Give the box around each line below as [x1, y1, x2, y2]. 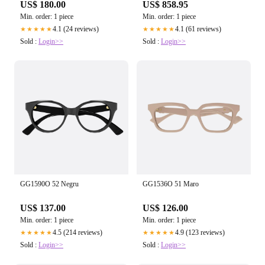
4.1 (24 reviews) [53, 25, 99, 34]
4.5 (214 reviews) [53, 228, 102, 237]
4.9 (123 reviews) [175, 228, 225, 237]
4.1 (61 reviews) [175, 25, 221, 34]
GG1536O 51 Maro [143, 180, 199, 189]
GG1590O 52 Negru [20, 180, 79, 189]
